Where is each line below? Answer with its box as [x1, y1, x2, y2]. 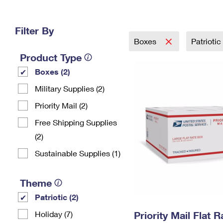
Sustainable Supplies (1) [35, 148, 120, 158]
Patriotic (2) [35, 192, 79, 202]
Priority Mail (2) [35, 101, 88, 110]
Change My [144, 9, 182, 17]
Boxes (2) [35, 67, 70, 76]
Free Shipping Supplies [35, 117, 117, 127]
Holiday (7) [35, 209, 73, 219]
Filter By [15, 24, 54, 36]
